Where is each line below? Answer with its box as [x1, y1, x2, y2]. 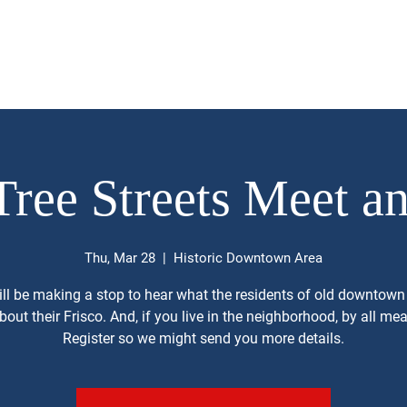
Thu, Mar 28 [84, 250, 155, 267]
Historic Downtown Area [174, 250, 323, 267]
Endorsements [90, 48, 178, 65]
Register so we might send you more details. [63, 330, 344, 348]
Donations [205, 48, 268, 65]
